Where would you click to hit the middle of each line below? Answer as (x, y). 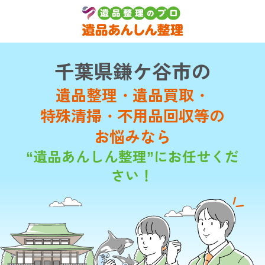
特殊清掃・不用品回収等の (132, 117)
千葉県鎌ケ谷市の (132, 73)
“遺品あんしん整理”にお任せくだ (132, 158)
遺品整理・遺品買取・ (132, 96)
